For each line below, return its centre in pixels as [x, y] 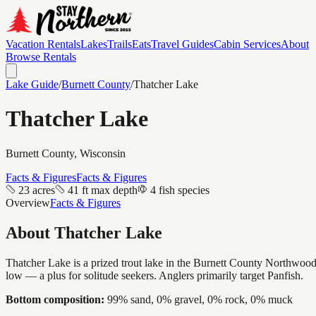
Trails [120, 44]
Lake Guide [32, 84]
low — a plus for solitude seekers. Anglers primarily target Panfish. [154, 275]
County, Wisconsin [82, 153]
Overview [28, 202]
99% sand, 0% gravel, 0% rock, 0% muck [200, 299]
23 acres [37, 190]
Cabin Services [247, 44]
